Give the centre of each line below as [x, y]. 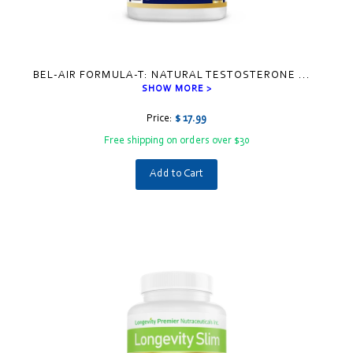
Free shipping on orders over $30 [176, 141]
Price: [161, 119]
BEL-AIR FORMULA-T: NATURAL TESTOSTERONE [166, 76]
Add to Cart [176, 174]
